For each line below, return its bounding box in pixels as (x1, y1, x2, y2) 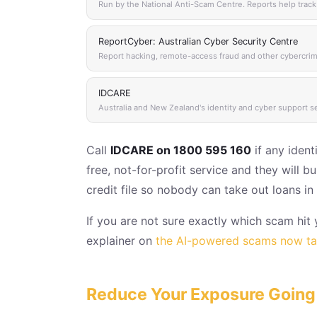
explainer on (86, 233, 156, 248)
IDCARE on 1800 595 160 (110, 142, 251, 157)
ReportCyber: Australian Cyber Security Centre (98, 35, 298, 47)
